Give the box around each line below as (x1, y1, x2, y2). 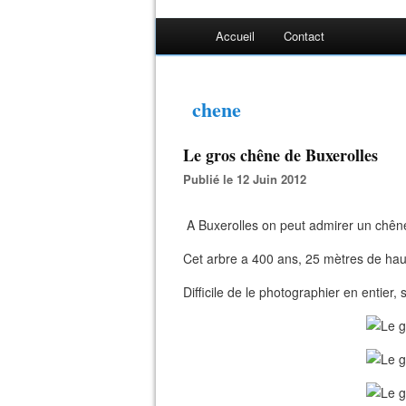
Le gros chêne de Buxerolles (183, 143, 378, 167)
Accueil (216, 27, 255, 44)
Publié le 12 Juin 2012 (191, 170, 306, 188)
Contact (284, 27, 324, 44)
